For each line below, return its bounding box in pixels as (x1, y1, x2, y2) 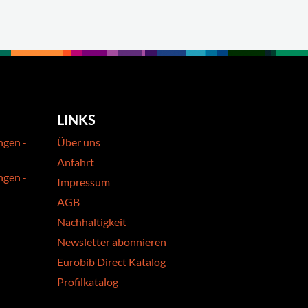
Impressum (57, 175, 111, 189)
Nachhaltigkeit (57, 215, 127, 229)
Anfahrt (57, 155, 95, 169)
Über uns (57, 135, 101, 149)
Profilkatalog (57, 275, 119, 289)
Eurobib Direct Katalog (57, 255, 166, 269)
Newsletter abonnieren (57, 235, 167, 249)
